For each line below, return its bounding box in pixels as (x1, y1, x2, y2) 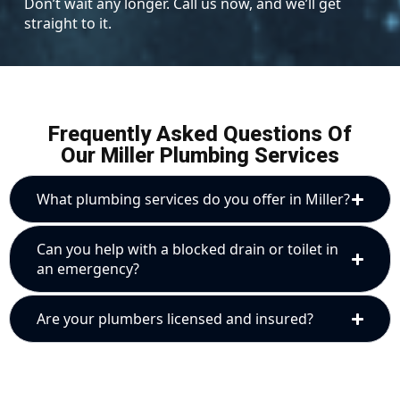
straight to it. (24, 13, 112, 34)
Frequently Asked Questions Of (47, 121, 352, 147)
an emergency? (37, 259, 139, 279)
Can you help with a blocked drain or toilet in (37, 239, 338, 260)
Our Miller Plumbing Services (60, 143, 339, 169)
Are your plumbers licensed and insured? (37, 309, 313, 329)
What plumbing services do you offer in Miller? (37, 189, 350, 210)
